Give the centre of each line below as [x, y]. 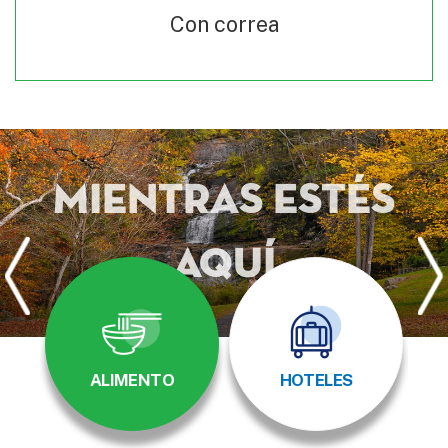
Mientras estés [224, 201]
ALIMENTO [132, 379]
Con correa [224, 23]
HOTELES [316, 379]
